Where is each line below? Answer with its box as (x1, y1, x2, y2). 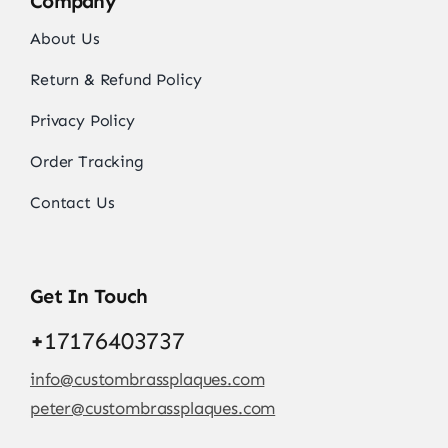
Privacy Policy (29, 110, 135, 130)
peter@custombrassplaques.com (29, 397, 276, 418)
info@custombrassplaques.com (29, 368, 265, 389)
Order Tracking (29, 151, 144, 171)
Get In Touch (29, 283, 148, 308)
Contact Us (29, 192, 115, 212)
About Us (29, 28, 100, 48)
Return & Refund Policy (29, 69, 202, 89)
